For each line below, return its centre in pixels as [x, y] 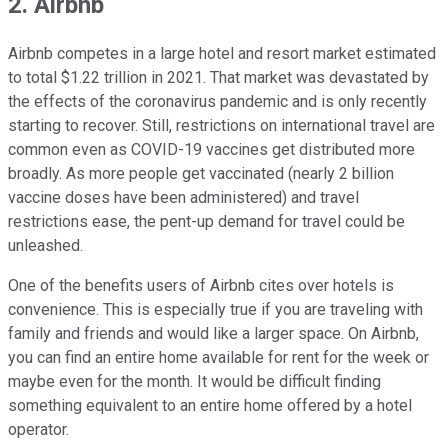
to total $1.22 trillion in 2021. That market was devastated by [218, 78]
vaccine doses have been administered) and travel [183, 198]
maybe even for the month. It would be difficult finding [194, 382]
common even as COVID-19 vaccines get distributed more [211, 150]
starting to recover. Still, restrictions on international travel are [221, 126]
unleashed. [45, 246]
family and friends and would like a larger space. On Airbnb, [213, 334]
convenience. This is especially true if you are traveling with [215, 310]
